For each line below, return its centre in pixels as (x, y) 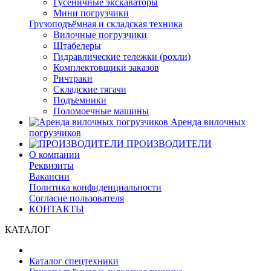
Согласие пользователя (77, 198)
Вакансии (49, 176)
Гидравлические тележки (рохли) (122, 57)
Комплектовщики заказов (106, 67)
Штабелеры (77, 46)
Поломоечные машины (101, 111)
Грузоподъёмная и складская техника (106, 24)
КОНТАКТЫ (57, 209)
